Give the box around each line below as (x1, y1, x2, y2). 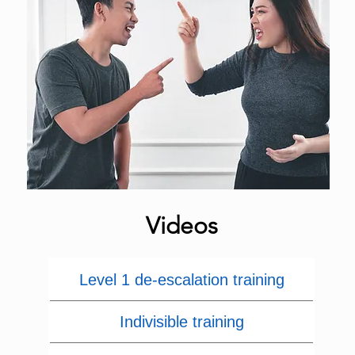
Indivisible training (119, 313, 244, 330)
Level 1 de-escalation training (78, 271, 284, 288)
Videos (145, 212, 218, 240)
